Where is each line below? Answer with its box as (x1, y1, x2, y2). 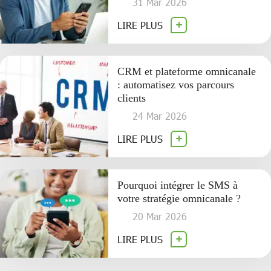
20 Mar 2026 (132, 211, 188, 223)
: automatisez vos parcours (117, 79, 235, 91)
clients (117, 92, 146, 105)
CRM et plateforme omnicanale (117, 65, 256, 78)
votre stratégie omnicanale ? (117, 192, 241, 205)
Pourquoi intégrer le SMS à (117, 179, 238, 192)
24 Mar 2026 (132, 110, 188, 122)
